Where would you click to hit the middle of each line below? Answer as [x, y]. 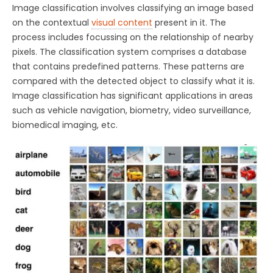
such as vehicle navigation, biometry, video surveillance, [132, 110]
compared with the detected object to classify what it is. [133, 81]
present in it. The [189, 22]
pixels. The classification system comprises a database [129, 51]
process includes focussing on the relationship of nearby [133, 37]
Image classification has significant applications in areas [133, 95]
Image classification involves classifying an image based [133, 8]
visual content [122, 22]
